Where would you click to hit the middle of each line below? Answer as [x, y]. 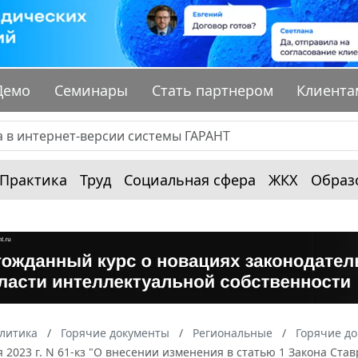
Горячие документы [115, 333]
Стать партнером [212, 91]
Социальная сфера [190, 180]
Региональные [233, 333]
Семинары [91, 91]
